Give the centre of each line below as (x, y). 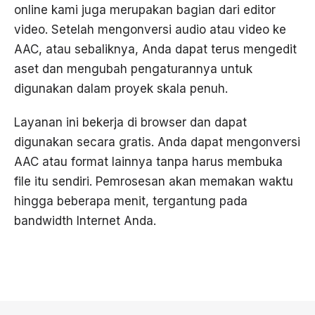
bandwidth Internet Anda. (85, 221)
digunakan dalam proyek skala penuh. (121, 89)
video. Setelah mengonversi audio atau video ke (150, 30)
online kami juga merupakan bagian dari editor (145, 10)
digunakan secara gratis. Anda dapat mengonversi (157, 142)
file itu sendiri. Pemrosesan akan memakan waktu (154, 182)
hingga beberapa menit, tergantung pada (131, 201)
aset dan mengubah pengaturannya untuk (133, 69)
